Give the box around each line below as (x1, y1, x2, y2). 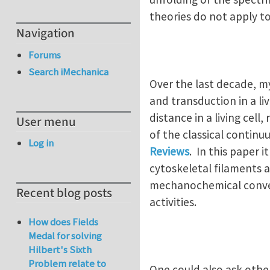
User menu (16, 113, 76, 131)
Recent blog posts (16, 184, 112, 202)
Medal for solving (28, 229, 102, 243)
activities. (149, 194, 196, 209)
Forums (28, 48, 61, 61)
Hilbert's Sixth (28, 243, 92, 257)
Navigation (16, 25, 75, 43)
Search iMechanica (28, 65, 109, 79)
